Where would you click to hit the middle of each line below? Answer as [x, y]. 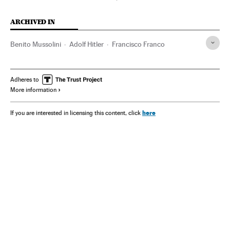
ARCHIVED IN [33, 22]
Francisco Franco [138, 44]
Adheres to [25, 79]
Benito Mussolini [36, 44]
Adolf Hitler [87, 44]
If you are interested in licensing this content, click [76, 113]
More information [33, 90]
